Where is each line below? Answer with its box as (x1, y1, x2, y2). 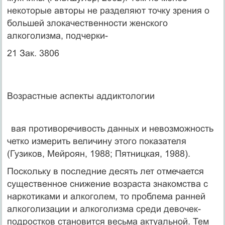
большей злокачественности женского (7, 18, 168, 28)
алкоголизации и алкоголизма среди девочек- (7, 203, 201, 214)
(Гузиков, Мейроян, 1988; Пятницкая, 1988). (7, 148, 190, 159)
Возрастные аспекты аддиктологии (7, 90, 155, 101)
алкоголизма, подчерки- (7, 30, 108, 41)
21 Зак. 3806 (7, 48, 59, 58)
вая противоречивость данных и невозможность (8, 123, 213, 134)
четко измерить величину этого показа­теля (7, 136, 186, 146)
